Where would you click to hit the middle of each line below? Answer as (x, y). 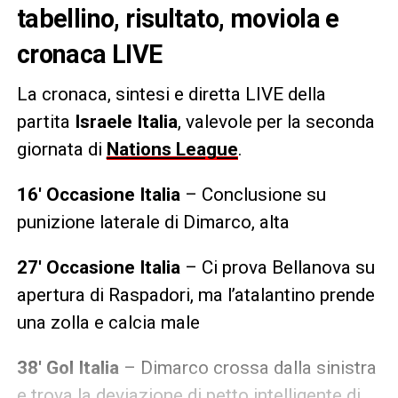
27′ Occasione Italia (98, 267)
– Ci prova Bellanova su (277, 267)
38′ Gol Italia (70, 367)
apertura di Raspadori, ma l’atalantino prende (195, 295)
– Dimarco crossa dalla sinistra (250, 367)
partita (45, 121)
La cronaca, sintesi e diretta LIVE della (171, 94)
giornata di (61, 149)
